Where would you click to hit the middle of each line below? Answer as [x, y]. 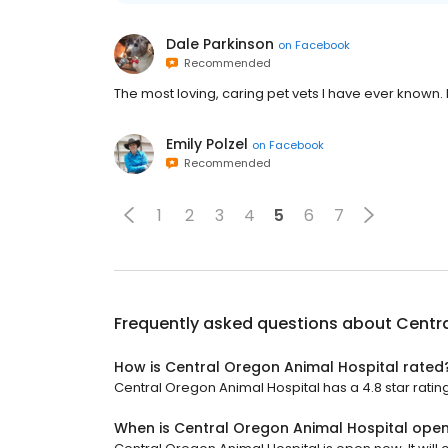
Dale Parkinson [220, 44]
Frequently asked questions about [255, 323]
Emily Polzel [207, 144]
